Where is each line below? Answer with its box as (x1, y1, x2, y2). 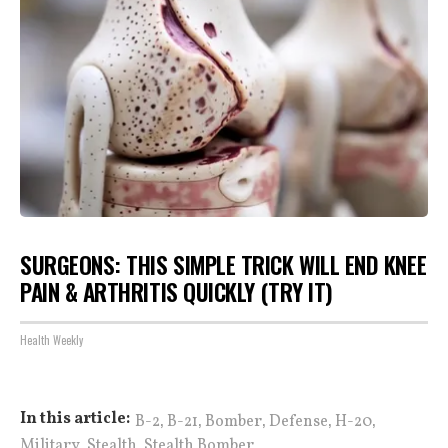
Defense (269, 411, 328, 433)
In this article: (20, 408, 130, 430)
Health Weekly (20, 332, 83, 348)
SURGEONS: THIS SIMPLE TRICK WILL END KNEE (20, 247, 427, 282)
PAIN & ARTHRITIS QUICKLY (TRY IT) (20, 274, 333, 309)
